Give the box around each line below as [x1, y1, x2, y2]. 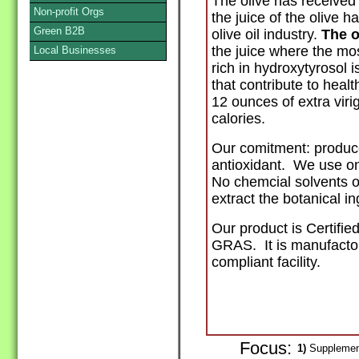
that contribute [212, 77, 307, 94]
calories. [212, 111, 265, 127]
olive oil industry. [212, 26, 321, 43]
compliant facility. [212, 254, 321, 271]
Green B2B [34, 25, 85, 37]
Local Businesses [34, 44, 116, 56]
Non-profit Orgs [34, 6, 104, 18]
